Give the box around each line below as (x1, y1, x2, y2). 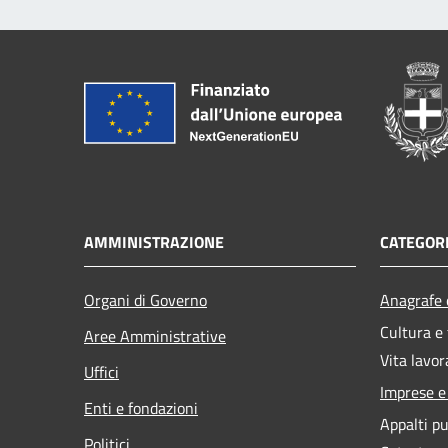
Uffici (84, 359, 119, 384)
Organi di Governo (84, 287, 207, 312)
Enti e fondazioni (84, 395, 198, 420)
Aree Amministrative (84, 323, 226, 348)
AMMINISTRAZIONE (84, 229, 224, 254)
